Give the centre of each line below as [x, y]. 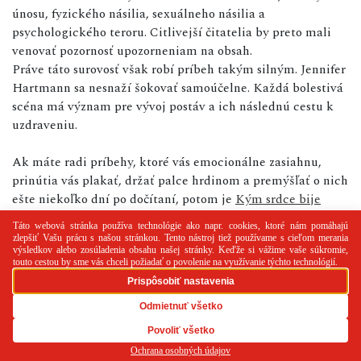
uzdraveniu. [45, 125]
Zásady [308, 320]
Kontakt [249, 320]
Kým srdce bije [278, 199]
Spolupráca [180, 320]
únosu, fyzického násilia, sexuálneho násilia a [139, 14]
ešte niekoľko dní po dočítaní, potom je [124, 199]
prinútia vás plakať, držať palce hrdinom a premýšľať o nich [180, 181]
